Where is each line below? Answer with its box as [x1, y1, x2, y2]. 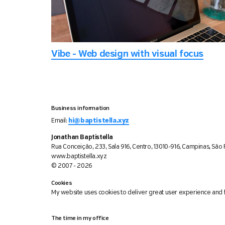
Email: [51, 117, 69, 124]
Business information [51, 105, 109, 111]
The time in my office [51, 215, 109, 222]
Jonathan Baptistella [51, 134, 113, 141]
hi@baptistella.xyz [68, 117, 130, 124]
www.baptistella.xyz [51, 153, 107, 160]
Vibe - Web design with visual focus [51, 49, 203, 59]
